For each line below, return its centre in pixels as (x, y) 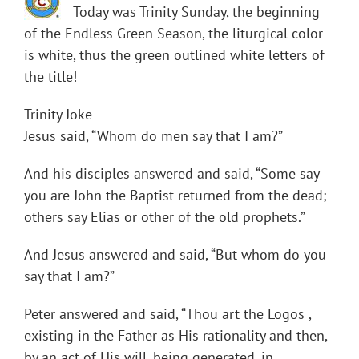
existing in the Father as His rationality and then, (175, 336)
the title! (50, 77)
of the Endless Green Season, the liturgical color (173, 34)
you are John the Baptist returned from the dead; (175, 196)
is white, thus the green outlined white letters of (174, 55)
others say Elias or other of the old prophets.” (165, 217)
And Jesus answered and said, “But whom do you (175, 255)
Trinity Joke (58, 115)
